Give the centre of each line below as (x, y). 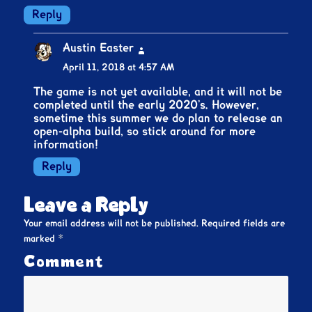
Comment (64, 262)
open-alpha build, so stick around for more (145, 131)
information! (66, 145)
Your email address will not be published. (111, 224)
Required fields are (242, 224)
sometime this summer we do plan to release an (158, 118)
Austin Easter (99, 48)
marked (41, 239)
